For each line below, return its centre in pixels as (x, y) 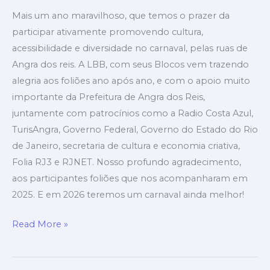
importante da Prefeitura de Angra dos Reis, (108, 97)
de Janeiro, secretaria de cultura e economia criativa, (126, 146)
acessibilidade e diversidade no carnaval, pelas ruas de (130, 48)
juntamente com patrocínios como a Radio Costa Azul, (133, 113)
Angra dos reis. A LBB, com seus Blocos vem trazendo (130, 64)
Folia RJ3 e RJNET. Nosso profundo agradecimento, (127, 162)
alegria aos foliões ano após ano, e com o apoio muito (131, 80)
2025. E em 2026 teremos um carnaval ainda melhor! (128, 194)
